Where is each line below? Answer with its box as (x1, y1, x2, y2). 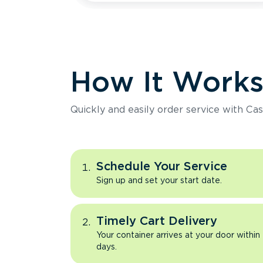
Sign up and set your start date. (96, 176, 222, 185)
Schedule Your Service (96, 159, 227, 173)
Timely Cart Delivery (96, 214, 217, 228)
